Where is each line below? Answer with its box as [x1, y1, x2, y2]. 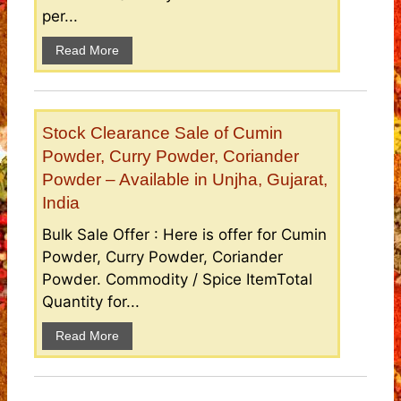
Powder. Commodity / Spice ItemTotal [42, 270, 312, 289]
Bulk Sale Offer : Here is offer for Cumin [42, 226, 327, 244]
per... [42, 7, 78, 26]
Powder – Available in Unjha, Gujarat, [42, 170, 328, 190]
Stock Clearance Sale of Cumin [42, 124, 283, 143]
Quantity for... [42, 293, 140, 311]
